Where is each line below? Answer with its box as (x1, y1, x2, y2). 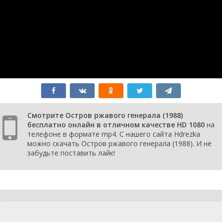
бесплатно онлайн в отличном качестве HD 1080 (27, 119, 205, 129)
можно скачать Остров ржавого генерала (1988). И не (27, 138, 212, 148)
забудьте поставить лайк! (27, 148, 115, 158)
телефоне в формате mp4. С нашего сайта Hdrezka (27, 129, 200, 139)
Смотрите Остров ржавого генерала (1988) (27, 110, 183, 120)
